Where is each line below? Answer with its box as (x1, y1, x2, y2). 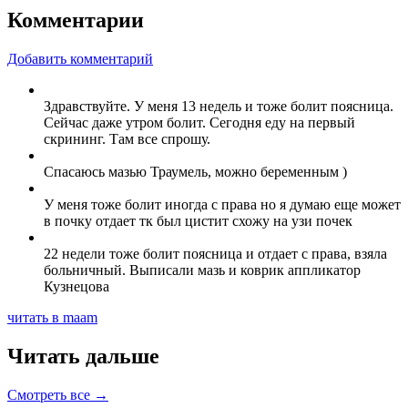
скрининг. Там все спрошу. (44, 131, 210, 148)
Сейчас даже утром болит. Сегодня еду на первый (44, 115, 355, 131)
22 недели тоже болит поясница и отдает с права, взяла (44, 246, 387, 262)
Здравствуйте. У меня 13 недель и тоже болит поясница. (44, 98, 393, 115)
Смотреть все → (7, 387, 108, 403)
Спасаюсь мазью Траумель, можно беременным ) (44, 164, 347, 180)
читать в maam (7, 310, 97, 326)
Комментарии (7, 8, 144, 33)
